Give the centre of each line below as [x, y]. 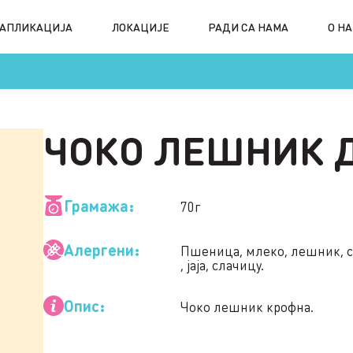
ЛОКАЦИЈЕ [140, 26]
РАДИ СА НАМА [249, 26]
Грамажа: [98, 206]
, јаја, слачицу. [222, 265]
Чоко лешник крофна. [247, 307]
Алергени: [101, 250]
